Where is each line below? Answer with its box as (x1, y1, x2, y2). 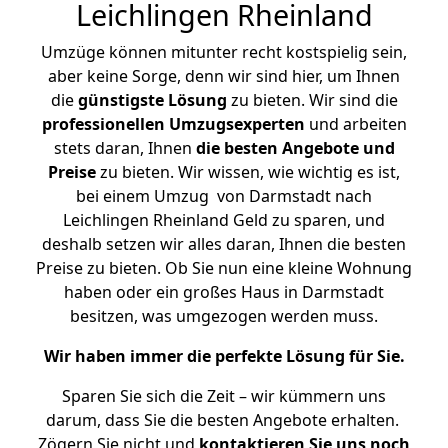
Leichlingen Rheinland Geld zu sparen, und (63, 209, 385, 231)
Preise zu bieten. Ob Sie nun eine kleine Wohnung (36, 257, 412, 279)
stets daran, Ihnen (53, 137, 196, 159)
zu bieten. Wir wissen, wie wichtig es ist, (96, 161, 400, 183)
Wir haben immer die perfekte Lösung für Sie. (43, 345, 405, 367)
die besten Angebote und (195, 137, 395, 159)
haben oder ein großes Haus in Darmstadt (64, 281, 384, 303)
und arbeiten (304, 113, 407, 135)
